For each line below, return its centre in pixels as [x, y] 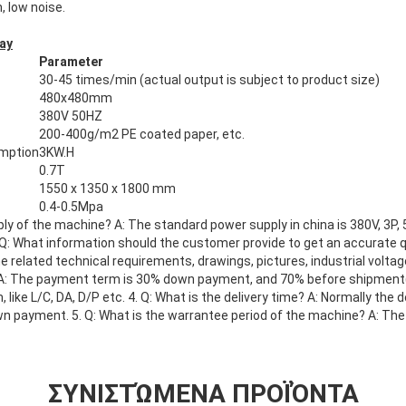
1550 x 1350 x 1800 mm [107, 189]
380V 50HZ [71, 116]
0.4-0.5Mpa [71, 207]
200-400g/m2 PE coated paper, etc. [142, 135]
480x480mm [76, 98]
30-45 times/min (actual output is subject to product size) [209, 80]
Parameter [71, 62]
